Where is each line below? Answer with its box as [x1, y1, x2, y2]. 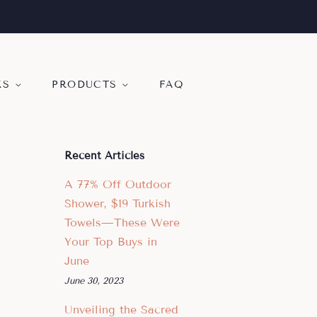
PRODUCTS [52, 79, 122, 91]
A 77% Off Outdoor [64, 178, 171, 191]
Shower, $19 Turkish [64, 197, 171, 210]
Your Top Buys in [64, 235, 157, 248]
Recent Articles [64, 149, 144, 162]
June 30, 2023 [64, 275, 123, 287]
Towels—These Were [64, 216, 180, 229]
